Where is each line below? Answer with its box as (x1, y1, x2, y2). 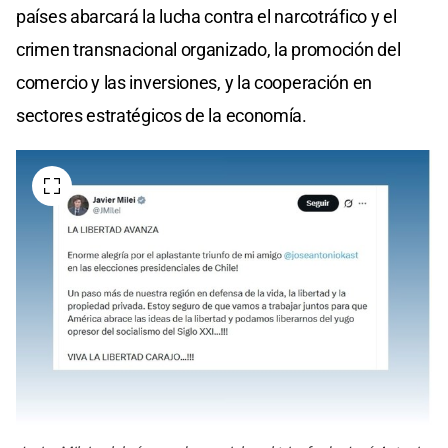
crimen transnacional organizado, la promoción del (16, 38, 401, 60)
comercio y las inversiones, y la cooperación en (16, 71, 372, 93)
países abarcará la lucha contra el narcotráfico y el (16, 5, 397, 27)
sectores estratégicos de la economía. (16, 104, 307, 126)
